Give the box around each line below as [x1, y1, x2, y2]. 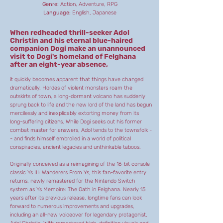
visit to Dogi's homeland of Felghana [10, 52, 136, 61]
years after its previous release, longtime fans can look [10, 195, 142, 201]
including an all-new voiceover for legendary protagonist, [10, 212, 147, 218]
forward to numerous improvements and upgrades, [10, 203, 134, 210]
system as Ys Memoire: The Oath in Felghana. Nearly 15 [10, 186, 145, 193]
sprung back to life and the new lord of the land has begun [10, 102, 152, 108]
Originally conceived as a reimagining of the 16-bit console [10, 161, 150, 167]
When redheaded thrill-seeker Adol [10, 28, 129, 37]
